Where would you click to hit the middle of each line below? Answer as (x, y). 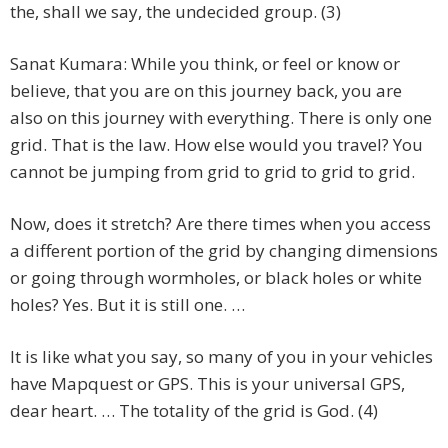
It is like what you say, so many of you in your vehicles (221, 357)
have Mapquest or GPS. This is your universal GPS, (207, 384)
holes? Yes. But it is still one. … (127, 305)
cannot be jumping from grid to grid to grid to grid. (212, 172)
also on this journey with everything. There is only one (221, 118)
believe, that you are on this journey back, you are (206, 91)
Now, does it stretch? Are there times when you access (220, 224)
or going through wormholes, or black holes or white (216, 278)
